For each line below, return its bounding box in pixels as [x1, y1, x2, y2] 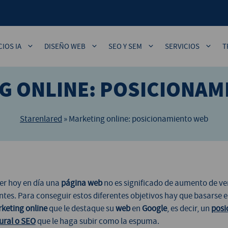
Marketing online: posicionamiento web [69, 113, 208, 125]
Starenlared [20, 113, 62, 125]
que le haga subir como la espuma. [35, 215, 159, 226]
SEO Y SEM [108, 41, 142, 52]
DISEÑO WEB [44, 41, 85, 52]
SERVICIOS [165, 41, 199, 52]
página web [61, 177, 102, 188]
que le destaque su [47, 203, 116, 214]
